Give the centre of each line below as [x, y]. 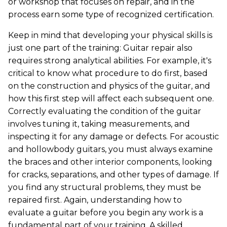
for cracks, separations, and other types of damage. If [113, 175]
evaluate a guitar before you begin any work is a [106, 213]
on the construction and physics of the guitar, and [109, 86]
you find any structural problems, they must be [105, 187]
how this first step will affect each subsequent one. [111, 99]
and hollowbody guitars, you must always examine [110, 149]
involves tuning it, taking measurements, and [99, 124]
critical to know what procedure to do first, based [108, 73]
